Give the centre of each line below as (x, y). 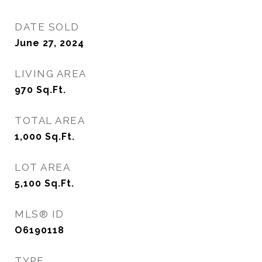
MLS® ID (39, 214)
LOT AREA (42, 167)
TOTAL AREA (50, 120)
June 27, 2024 (49, 43)
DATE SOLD (47, 27)
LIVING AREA (51, 74)
